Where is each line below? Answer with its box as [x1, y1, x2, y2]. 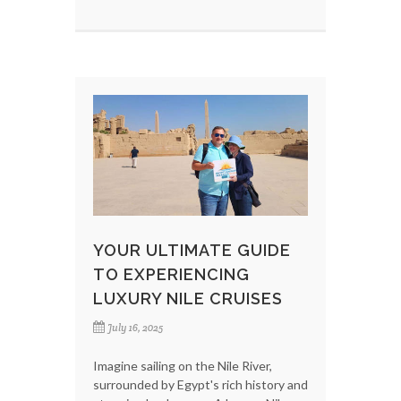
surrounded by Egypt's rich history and [93, 377, 308, 393]
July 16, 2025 [107, 321, 163, 335]
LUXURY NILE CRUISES [93, 289, 283, 309]
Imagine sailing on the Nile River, [93, 358, 272, 374]
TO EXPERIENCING [93, 265, 250, 285]
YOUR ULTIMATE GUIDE [93, 241, 291, 260]
